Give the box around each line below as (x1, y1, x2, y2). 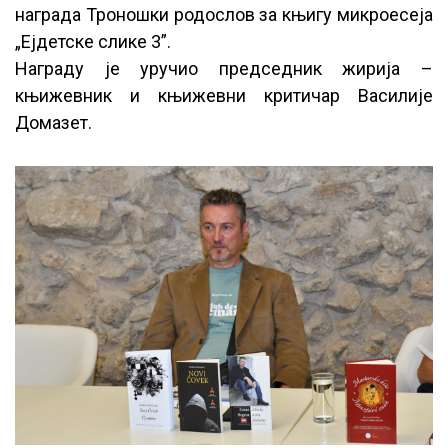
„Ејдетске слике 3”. (15, 30, 171, 52)
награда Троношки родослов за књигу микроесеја (15, 3, 433, 25)
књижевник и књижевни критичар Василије (15, 84, 433, 106)
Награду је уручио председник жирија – (15, 57, 433, 79)
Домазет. (15, 111, 92, 133)
